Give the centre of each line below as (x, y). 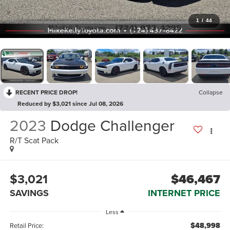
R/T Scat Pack (34, 140)
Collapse (211, 92)
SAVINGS (29, 193)
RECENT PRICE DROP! (46, 92)
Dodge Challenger (112, 126)
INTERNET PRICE (184, 193)
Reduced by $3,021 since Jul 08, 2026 (70, 104)
